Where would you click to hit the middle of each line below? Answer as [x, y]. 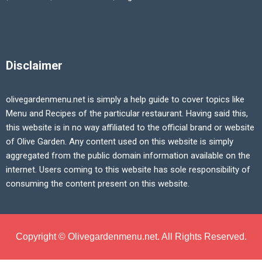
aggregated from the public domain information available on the [128, 156]
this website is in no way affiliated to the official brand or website [130, 128]
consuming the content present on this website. [98, 184]
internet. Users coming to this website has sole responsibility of [128, 170]
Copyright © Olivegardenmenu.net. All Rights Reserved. [131, 237]
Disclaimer [34, 66]
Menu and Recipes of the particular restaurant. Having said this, [127, 114]
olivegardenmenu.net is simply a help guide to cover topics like [125, 100]
